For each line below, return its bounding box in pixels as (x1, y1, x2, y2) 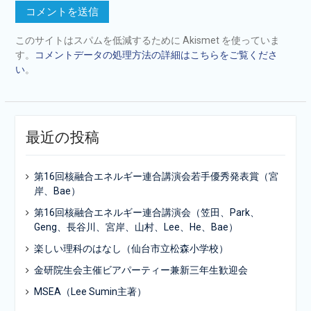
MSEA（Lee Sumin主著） (33, 286, 146, 297)
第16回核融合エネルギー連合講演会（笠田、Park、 (33, 207, 260, 218)
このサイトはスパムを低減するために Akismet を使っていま (15, 35, 280, 46)
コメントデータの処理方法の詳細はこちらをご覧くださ (34, 49, 278, 60)
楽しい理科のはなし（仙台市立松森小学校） (33, 243, 228, 254)
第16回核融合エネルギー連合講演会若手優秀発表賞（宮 (33, 171, 278, 182)
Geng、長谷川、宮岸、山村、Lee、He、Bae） (33, 221, 238, 233)
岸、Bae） (33, 185, 81, 196)
